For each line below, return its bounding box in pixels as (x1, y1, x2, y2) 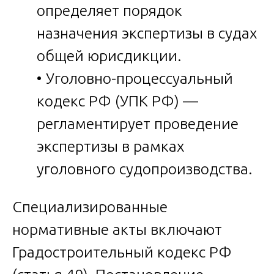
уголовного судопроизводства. (37, 160, 253, 178)
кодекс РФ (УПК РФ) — (37, 92, 198, 110)
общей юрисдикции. (37, 47, 182, 65)
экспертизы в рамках (37, 138, 184, 155)
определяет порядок (37, 2, 182, 20)
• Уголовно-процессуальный (37, 70, 233, 87)
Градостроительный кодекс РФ (12, 243, 232, 261)
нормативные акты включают (12, 221, 222, 239)
